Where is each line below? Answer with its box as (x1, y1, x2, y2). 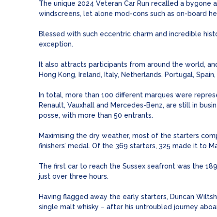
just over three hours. (39, 172, 108, 181)
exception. (39, 40, 73, 48)
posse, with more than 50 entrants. (39, 111, 153, 120)
